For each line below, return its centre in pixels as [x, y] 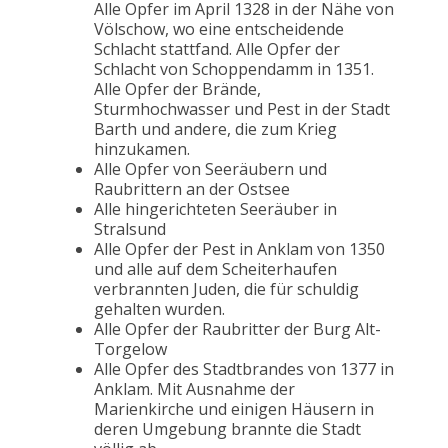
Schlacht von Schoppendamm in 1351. [234, 69]
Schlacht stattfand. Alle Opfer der [217, 49]
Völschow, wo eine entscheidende [219, 29]
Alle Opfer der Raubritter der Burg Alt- [237, 329]
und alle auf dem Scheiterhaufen [215, 269]
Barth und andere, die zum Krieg [215, 129]
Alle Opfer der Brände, [177, 89]
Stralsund [130, 229]
